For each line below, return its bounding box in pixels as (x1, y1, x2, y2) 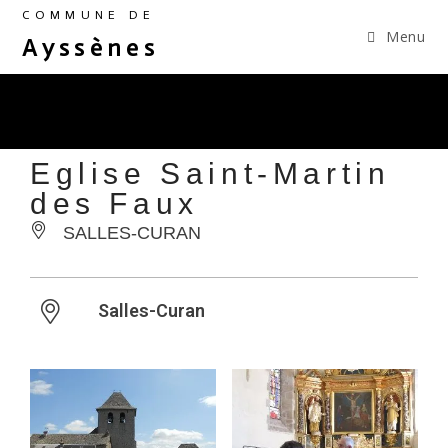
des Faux (30, 187, 199, 220)
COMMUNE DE (22, 8, 156, 22)
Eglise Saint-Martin (30, 157, 391, 190)
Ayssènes (22, 33, 159, 62)
